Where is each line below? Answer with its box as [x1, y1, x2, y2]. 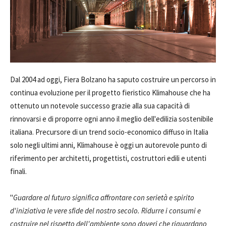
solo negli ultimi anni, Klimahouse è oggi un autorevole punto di [10, 140, 207, 150]
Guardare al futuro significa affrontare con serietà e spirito [13, 193, 194, 202]
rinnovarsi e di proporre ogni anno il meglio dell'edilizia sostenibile [10, 114, 213, 124]
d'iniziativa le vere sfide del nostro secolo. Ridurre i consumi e [10, 206, 201, 215]
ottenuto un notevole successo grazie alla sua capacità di [10, 101, 190, 110]
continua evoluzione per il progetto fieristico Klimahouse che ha [10, 88, 210, 97]
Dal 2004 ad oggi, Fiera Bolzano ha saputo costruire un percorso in [10, 75, 216, 84]
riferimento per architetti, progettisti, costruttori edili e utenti [10, 153, 206, 163]
